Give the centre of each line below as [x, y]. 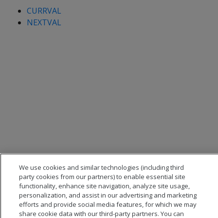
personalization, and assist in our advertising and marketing [108, 195]
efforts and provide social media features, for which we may [108, 204]
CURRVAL [44, 11]
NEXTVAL [44, 22]
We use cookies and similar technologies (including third [102, 167]
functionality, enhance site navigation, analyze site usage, [105, 186]
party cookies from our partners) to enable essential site [102, 177]
